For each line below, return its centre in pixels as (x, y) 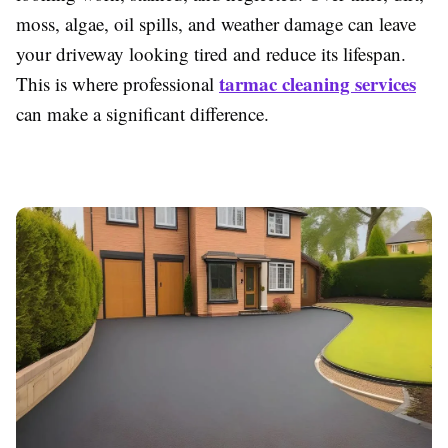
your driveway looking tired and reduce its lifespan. (211, 53)
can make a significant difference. (142, 113)
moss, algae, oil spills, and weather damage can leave (216, 23)
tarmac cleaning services (317, 83)
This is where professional (117, 83)
